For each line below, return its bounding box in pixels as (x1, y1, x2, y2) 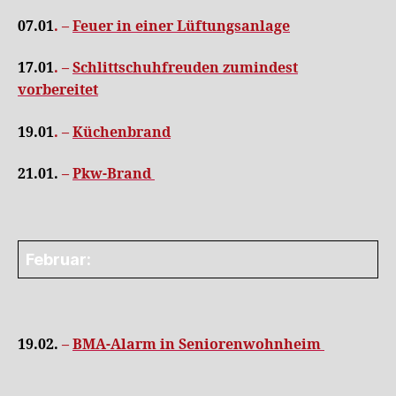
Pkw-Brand (72, 165, 155, 183)
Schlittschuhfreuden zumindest (72, 59, 298, 77)
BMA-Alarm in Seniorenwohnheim (72, 336, 324, 354)
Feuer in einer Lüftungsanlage (72, 17, 290, 35)
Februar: (26, 249, 91, 269)
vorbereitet (18, 81, 98, 99)
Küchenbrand (72, 123, 171, 141)
